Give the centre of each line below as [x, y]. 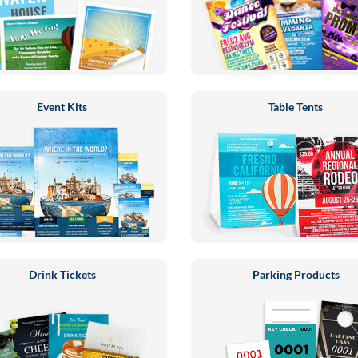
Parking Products [296, 274]
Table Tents [296, 107]
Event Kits [62, 107]
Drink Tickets [62, 274]
